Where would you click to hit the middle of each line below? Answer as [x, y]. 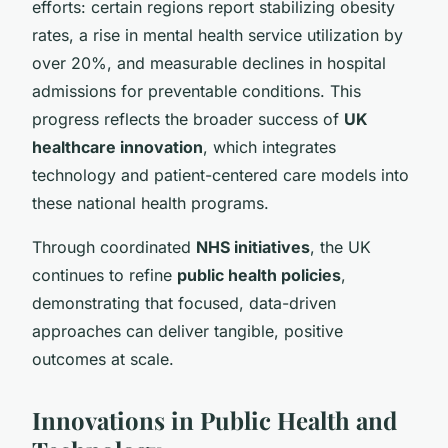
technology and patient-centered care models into [220, 174]
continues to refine [104, 274]
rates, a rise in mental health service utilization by [217, 34]
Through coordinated [114, 246]
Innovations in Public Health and [214, 419]
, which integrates [269, 146]
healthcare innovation [117, 146]
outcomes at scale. [103, 358]
